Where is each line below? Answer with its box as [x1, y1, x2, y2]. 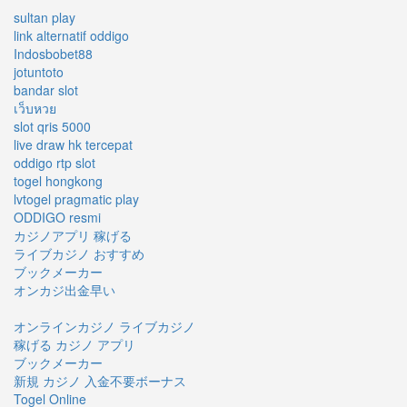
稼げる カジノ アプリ [14, 334, 135, 353]
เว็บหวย [14, 98, 56, 117]
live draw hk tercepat [14, 134, 133, 154]
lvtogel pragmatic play [14, 189, 139, 208]
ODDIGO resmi [14, 207, 101, 226]
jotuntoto [14, 62, 64, 81]
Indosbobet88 [14, 44, 93, 63]
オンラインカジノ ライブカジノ [14, 316, 195, 335]
